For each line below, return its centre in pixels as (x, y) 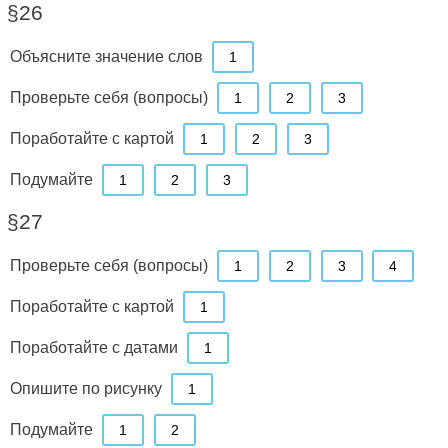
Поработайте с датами (93, 346)
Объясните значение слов (106, 55)
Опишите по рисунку (85, 387)
